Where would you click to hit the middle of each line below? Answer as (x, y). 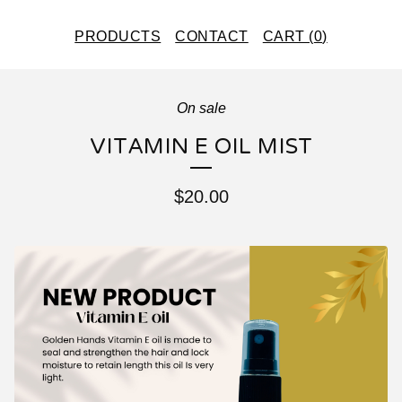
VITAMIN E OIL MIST (201, 147)
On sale (201, 108)
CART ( (288, 36)
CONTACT (212, 36)
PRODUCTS (118, 36)
